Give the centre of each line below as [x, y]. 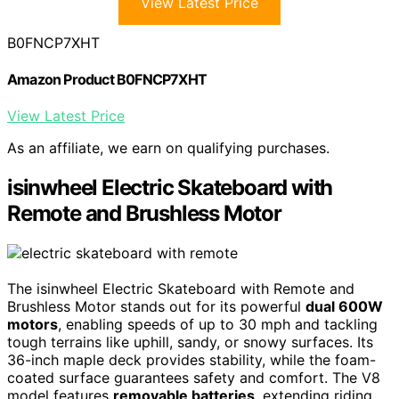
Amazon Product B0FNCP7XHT [107, 80]
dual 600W [344, 307]
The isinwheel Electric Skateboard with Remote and [181, 289]
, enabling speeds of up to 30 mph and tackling [218, 325]
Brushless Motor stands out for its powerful [156, 307]
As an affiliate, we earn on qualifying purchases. [168, 148]
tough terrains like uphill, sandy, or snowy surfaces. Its [190, 342]
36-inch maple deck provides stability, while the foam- [191, 360]
